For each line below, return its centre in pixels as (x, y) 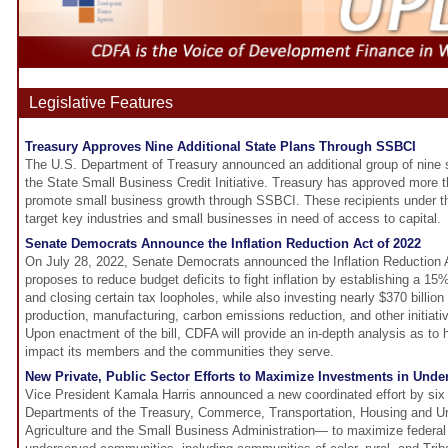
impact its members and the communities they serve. (179, 352)
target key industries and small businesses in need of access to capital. (233, 219)
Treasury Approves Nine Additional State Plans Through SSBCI (220, 147)
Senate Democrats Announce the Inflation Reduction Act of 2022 (223, 244)
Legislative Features (101, 103)
